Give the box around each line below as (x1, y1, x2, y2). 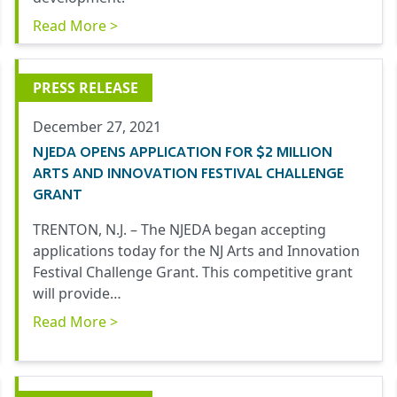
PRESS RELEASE (33, 78, 138, 98)
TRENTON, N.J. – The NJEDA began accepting (33, 220, 326, 240)
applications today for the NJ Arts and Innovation (33, 241, 360, 261)
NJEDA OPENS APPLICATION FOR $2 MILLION (33, 143, 332, 160)
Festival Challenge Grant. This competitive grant (33, 262, 353, 283)
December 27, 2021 (33, 117, 161, 137)
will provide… (33, 284, 121, 304)
